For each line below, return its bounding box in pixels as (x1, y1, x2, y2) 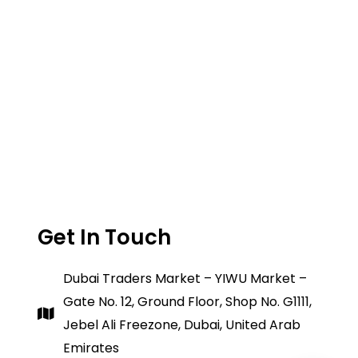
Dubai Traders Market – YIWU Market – (63, 269, 308, 288)
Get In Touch (37, 223, 171, 253)
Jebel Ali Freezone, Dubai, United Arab (63, 316, 301, 335)
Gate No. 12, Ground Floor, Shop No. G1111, (63, 292, 312, 312)
